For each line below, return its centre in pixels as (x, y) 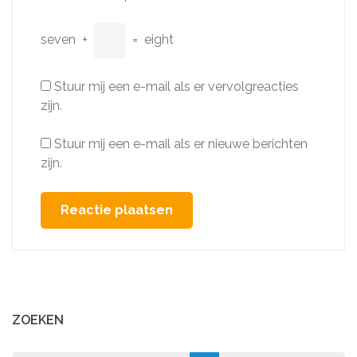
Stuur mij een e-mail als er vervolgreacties (177, 86)
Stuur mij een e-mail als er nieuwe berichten (181, 144)
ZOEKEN (38, 320)
